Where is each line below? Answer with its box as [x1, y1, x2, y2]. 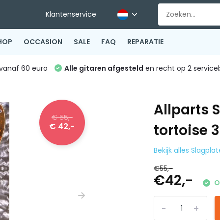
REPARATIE [127, 37, 164, 47]
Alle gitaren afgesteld [64, 63, 143, 73]
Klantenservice [46, 9, 97, 19]
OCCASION [23, 37, 62, 47]
